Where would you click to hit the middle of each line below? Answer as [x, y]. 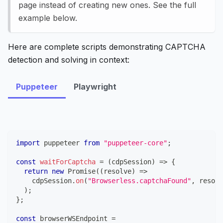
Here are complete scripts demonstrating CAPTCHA [107, 47]
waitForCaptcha [68, 162]
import [28, 143]
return [36, 171]
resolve [117, 171]
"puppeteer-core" [135, 143]
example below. [48, 18]
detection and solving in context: [69, 60]
